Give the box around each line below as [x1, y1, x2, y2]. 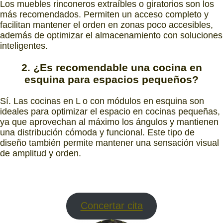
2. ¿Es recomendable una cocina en [21, 62, 202, 74]
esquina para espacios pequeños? [24, 74, 199, 86]
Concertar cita [80, 200, 143, 212]
